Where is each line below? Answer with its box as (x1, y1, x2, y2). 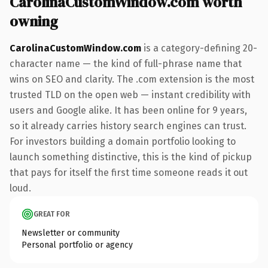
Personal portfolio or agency (22, 239, 133, 250)
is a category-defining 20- (141, 42, 257, 54)
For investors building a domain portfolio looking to (10, 135, 236, 147)
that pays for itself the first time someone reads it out (10, 166, 248, 178)
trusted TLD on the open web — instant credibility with (10, 89, 251, 100)
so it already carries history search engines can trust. (10, 120, 246, 132)
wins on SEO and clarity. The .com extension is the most (10, 73, 254, 85)
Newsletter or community (22, 227, 120, 238)
